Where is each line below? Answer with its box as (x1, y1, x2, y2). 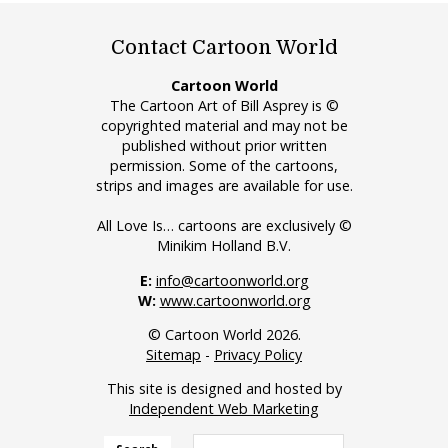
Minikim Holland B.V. (157, 236, 291, 256)
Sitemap (146, 345, 201, 365)
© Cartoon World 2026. (147, 325, 301, 345)
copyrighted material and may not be (100, 116, 348, 136)
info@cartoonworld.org (155, 270, 309, 290)
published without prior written (121, 136, 327, 156)
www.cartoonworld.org (159, 290, 311, 310)
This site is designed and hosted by (106, 379, 342, 399)
